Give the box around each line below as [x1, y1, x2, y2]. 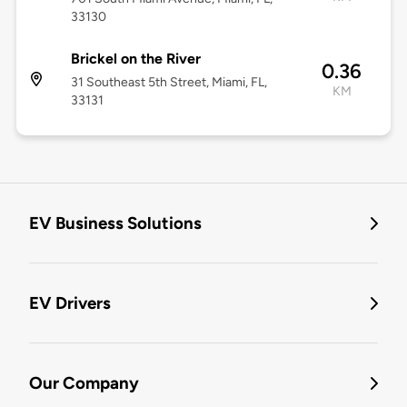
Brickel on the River [70, 50, 201, 68]
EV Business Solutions [29, 213, 202, 234]
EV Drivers [29, 293, 111, 314]
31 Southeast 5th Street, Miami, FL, [70, 74, 267, 91]
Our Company [29, 372, 139, 394]
